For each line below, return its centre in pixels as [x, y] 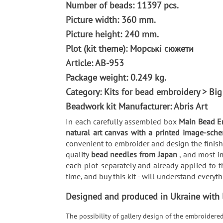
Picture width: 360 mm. [112, 19]
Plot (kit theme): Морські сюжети [131, 48]
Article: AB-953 [96, 63]
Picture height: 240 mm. [113, 34]
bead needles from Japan [135, 154]
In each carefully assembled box [122, 121]
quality [78, 154]
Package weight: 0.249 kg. [117, 77]
